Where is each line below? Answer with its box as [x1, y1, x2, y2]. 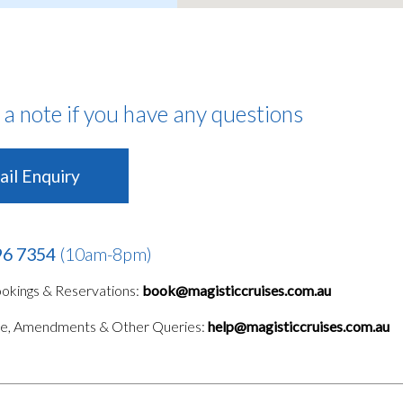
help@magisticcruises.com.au [208, 318, 390, 336]
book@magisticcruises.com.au [142, 282, 332, 300]
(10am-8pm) [59, 244, 153, 265]
